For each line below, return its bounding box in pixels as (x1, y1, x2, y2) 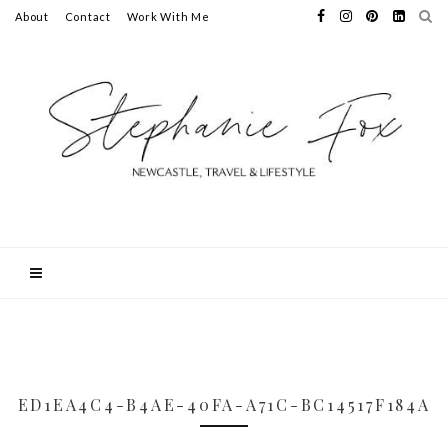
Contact (64, 10, 111, 23)
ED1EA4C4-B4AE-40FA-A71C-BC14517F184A (17, 393, 431, 415)
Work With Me (126, 10, 210, 23)
